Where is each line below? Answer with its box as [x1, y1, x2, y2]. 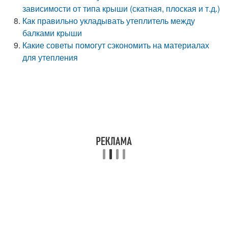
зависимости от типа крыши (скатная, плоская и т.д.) [22, 3, 220, 14]
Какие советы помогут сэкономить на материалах [22, 39, 210, 51]
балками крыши [22, 27, 82, 39]
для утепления [22, 51, 78, 63]
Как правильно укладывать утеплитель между [22, 15, 195, 26]
